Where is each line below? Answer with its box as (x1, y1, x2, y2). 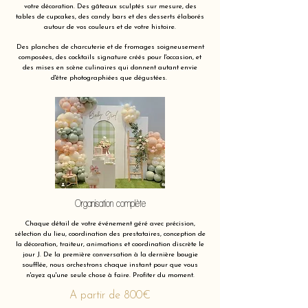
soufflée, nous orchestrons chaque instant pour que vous (22, 261, 198, 269)
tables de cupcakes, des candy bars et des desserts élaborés (16, 13, 204, 21)
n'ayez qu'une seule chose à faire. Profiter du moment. (25, 272, 195, 279)
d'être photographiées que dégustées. (51, 74, 169, 82)
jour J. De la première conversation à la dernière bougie (22, 251, 198, 258)
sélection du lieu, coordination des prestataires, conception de (14, 230, 206, 238)
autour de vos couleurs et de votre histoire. (44, 23, 176, 31)
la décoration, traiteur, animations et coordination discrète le (16, 241, 204, 248)
